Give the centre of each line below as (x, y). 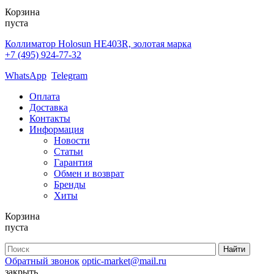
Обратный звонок (42, 261)
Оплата (45, 96)
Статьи (68, 151)
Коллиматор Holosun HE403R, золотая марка (98, 43)
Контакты (50, 118)
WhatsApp (26, 75)
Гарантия (73, 162)
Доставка (49, 107)
